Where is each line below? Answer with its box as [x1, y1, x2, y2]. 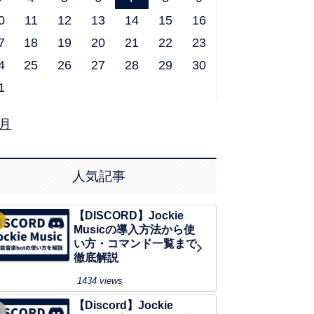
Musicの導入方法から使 [74, 224, 195, 236]
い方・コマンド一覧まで [74, 238, 197, 250]
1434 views [77, 275, 123, 287]
